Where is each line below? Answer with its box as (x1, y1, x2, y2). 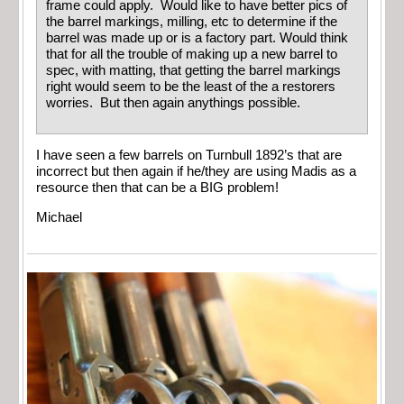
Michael (36, 209, 82, 225)
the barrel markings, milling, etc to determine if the (46, 14, 337, 30)
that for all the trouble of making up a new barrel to (46, 47, 337, 62)
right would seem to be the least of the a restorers (46, 79, 335, 95)
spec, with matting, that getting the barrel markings (46, 63, 341, 78)
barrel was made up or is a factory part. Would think (46, 31, 348, 46)
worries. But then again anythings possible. (46, 96, 311, 111)
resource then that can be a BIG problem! (36, 180, 279, 196)
